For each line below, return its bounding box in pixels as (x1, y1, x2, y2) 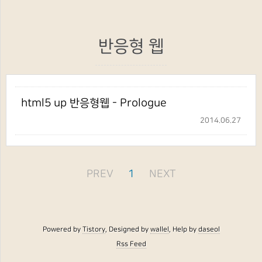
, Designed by (105, 225, 150, 233)
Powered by (42, 225, 82, 233)
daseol (198, 225, 220, 233)
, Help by (168, 225, 198, 233)
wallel (150, 225, 169, 233)
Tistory (82, 225, 105, 233)
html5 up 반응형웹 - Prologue (21, 96, 167, 109)
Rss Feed (116, 240, 146, 248)
